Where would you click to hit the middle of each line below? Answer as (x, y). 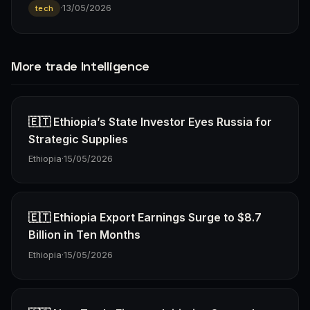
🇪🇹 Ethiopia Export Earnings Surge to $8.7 (145, 218)
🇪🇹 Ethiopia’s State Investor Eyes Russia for (150, 121)
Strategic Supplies (78, 139)
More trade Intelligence (81, 66)
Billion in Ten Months (84, 235)
